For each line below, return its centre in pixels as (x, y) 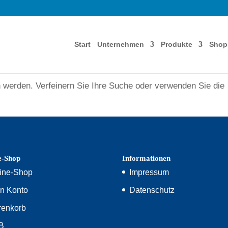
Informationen (147, 158)
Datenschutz (152, 190)
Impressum (149, 172)
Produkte (177, 44)
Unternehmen (121, 44)
